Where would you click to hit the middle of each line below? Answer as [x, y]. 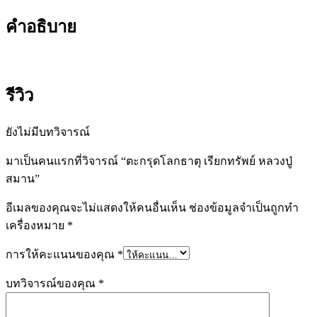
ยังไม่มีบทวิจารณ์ [48, 132]
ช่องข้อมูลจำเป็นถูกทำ [244, 207]
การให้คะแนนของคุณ [62, 254]
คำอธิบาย [41, 27]
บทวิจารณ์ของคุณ [52, 283]
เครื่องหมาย [36, 225]
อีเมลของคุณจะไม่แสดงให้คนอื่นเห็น [96, 207]
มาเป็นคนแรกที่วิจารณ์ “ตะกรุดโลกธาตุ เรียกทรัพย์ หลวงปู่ [149, 161]
